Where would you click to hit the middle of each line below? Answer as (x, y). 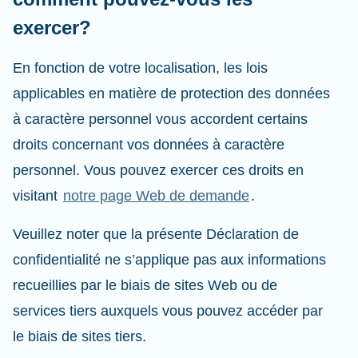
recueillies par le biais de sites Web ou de (145, 285)
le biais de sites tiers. (82, 336)
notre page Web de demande (156, 196)
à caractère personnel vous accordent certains (160, 119)
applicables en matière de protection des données (171, 93)
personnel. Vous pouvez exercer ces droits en (158, 170)
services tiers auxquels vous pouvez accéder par (168, 311)
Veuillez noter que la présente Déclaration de (156, 234)
